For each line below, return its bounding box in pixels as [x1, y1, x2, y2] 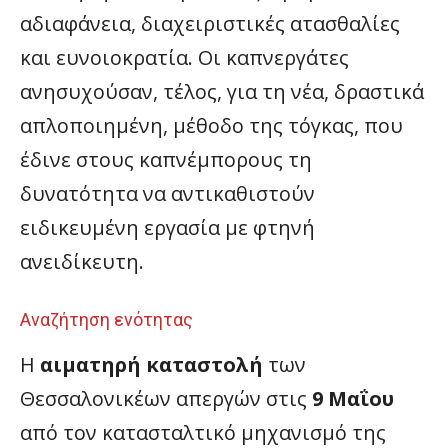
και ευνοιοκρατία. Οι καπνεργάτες [20, 44, 349, 72]
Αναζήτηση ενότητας [20, 309, 193, 331]
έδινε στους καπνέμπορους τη [20, 146, 312, 174]
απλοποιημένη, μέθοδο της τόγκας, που [20, 112, 403, 140]
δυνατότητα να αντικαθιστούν [20, 180, 315, 208]
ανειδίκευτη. [20, 248, 144, 276]
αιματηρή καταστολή [40, 351, 263, 379]
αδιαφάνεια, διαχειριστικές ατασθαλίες [20, 10, 400, 38]
